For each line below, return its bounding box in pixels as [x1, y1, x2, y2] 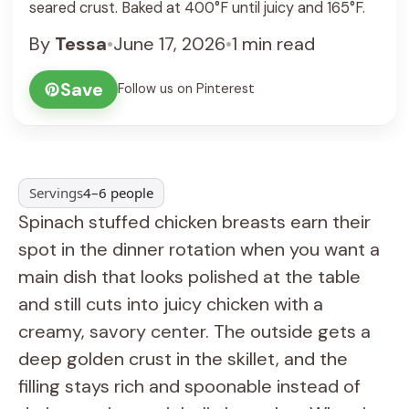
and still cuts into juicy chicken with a [18, 291, 323, 316]
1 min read [232, 31, 315, 56]
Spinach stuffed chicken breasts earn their [18, 209, 371, 234]
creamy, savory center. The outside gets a [18, 319, 371, 343]
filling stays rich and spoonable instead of [18, 373, 361, 398]
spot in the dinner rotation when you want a [18, 236, 380, 261]
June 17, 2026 [113, 31, 225, 56]
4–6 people [83, 184, 154, 203]
